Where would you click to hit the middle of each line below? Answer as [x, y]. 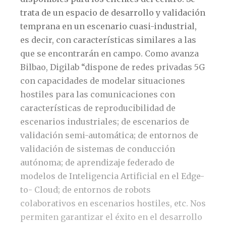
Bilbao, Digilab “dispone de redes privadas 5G [112, 67]
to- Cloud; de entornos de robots [86, 189]
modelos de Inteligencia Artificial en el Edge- [112, 176]
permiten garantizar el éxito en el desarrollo [111, 217]
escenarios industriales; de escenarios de [105, 121]
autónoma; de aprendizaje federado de [97, 162]
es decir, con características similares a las [108, 40]
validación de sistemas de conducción [98, 149]
